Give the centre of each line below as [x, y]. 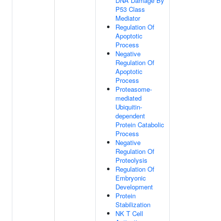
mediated [129, 98]
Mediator [128, 18]
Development [134, 187]
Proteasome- [134, 89]
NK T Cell [129, 213]
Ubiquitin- [129, 107]
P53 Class [130, 9]
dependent [130, 116]
